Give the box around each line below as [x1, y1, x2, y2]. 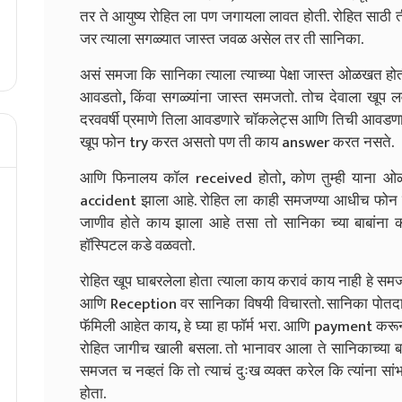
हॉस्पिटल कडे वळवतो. [80, 232, 195, 258]
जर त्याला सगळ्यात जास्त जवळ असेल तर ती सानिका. [80, 26, 363, 52]
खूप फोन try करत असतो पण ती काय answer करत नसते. [80, 129, 394, 155]
